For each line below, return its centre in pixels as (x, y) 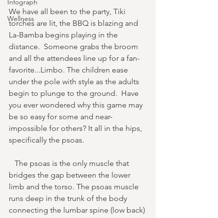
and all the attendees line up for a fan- (74, 58)
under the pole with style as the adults (75, 81)
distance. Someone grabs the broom (74, 46)
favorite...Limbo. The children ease (69, 70)
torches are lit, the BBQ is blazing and (74, 23)
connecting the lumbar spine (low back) (78, 210)
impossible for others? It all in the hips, (76, 128)
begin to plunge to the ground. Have (75, 93)
